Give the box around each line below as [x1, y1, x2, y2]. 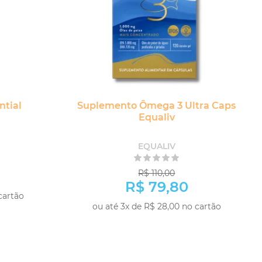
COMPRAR [171, 215, 229, 228]
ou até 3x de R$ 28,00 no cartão [92, 201, 221, 212]
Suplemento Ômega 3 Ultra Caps [77, 100, 236, 111]
